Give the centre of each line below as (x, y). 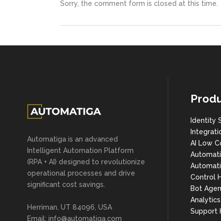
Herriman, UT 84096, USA (70, 207)
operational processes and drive (81, 173)
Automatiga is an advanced (73, 139)
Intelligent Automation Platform (80, 151)
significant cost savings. (66, 185)
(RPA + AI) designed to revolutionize (86, 162)
